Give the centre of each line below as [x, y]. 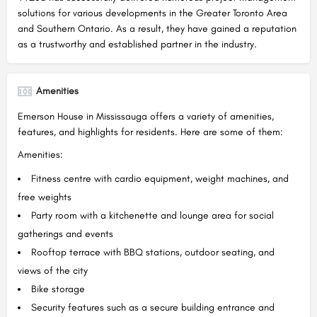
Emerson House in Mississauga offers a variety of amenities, [146, 116]
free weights [45, 197]
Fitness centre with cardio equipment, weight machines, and [160, 178]
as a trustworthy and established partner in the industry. [137, 44]
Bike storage [58, 289]
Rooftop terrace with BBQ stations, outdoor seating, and [153, 252]
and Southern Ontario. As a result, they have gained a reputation [157, 28]
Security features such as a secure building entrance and [153, 307]
